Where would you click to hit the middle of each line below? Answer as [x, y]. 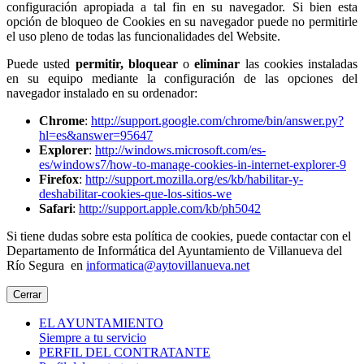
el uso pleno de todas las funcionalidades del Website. [143, 36]
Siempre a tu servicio [93, 337]
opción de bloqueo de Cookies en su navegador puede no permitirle [182, 21]
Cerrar [27, 294]
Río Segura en [46, 265]
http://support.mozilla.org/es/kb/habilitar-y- [194, 179]
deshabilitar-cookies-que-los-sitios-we [135, 193]
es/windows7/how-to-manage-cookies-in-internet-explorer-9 [193, 164]
